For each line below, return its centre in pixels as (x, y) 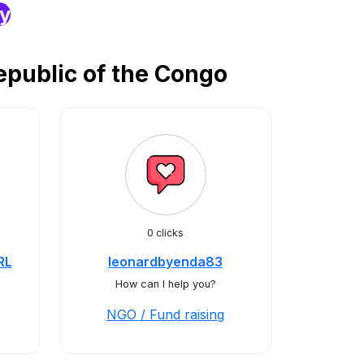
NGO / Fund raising (165, 314)
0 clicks (165, 233)
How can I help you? (165, 284)
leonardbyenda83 (165, 262)
